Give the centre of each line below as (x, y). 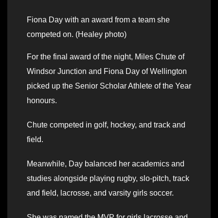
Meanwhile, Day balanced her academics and (106, 164)
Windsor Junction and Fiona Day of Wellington (107, 72)
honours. (42, 101)
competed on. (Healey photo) (77, 35)
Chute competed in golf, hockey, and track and (106, 125)
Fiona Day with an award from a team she (98, 20)
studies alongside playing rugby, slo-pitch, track (108, 179)
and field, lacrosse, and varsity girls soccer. (100, 193)
